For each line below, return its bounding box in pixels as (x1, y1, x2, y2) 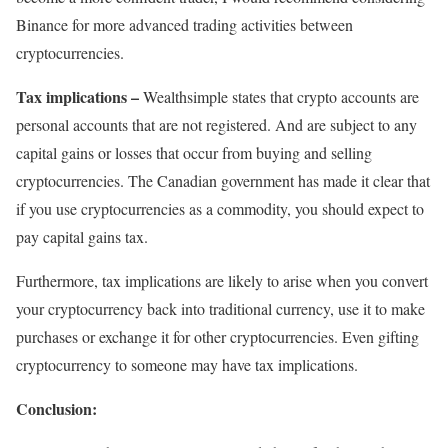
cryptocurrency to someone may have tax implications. (16, 353, 358, 375)
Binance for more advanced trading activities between (16, 13, 353, 35)
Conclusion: (16, 396, 97, 420)
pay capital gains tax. (16, 225, 148, 247)
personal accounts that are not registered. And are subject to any (16, 113, 417, 135)
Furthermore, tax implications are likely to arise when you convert (16, 269, 428, 291)
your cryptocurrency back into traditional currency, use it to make (16, 297, 425, 319)
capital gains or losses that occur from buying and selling (16, 141, 372, 163)
